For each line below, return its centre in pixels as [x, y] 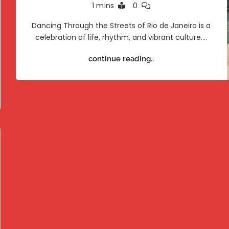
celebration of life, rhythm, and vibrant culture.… [121, 37]
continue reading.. [121, 59]
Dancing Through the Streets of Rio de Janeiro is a [121, 26]
